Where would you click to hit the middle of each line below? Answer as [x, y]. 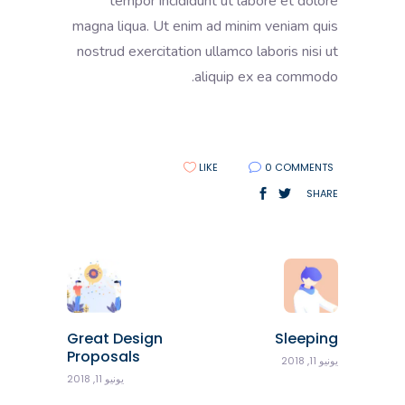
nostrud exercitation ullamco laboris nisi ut [207, 51]
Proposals [104, 356]
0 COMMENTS [299, 167]
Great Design [115, 338]
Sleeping [306, 338]
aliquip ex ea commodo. [266, 76]
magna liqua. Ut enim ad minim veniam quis [205, 26]
